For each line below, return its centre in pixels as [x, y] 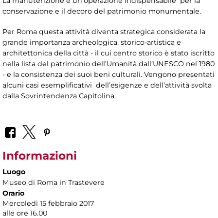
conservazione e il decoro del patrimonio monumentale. [102, 11]
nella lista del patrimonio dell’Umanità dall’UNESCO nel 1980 [109, 64]
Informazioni [40, 155]
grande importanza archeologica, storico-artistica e [92, 43]
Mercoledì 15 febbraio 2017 [48, 203]
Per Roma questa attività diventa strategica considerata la [104, 32]
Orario [13, 193]
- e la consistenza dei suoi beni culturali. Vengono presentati [109, 75]
